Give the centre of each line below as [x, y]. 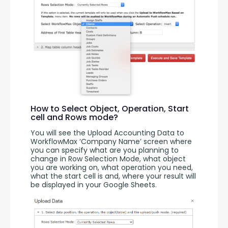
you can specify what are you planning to [105, 150]
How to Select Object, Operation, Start [110, 108]
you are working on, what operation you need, [112, 167]
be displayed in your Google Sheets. [94, 184]
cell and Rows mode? [74, 117]
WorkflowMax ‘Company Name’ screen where [111, 141]
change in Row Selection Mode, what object [108, 159]
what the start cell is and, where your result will [113, 176]
